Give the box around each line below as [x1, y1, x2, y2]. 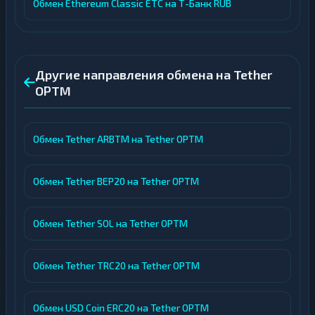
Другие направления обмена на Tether [35, 67, 272, 82]
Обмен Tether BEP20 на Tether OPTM [33, 175, 199, 187]
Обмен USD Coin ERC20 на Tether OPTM [33, 302, 209, 314]
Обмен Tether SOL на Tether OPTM [33, 217, 188, 229]
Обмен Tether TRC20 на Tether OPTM [33, 259, 200, 271]
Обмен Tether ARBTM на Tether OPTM [33, 133, 203, 145]
